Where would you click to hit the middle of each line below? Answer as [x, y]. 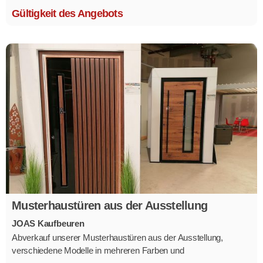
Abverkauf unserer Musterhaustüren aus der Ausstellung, [117, 238]
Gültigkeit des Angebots [67, 14]
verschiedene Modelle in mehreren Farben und [98, 251]
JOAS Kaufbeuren [48, 224]
